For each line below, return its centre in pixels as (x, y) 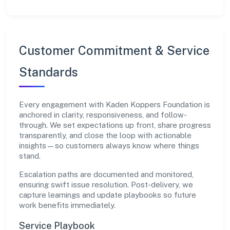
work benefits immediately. (67, 205)
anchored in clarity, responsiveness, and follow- (103, 115)
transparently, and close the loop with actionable (105, 135)
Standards (49, 72)
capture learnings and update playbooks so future (108, 195)
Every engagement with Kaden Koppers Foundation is (114, 104)
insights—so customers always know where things (109, 146)
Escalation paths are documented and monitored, (106, 174)
